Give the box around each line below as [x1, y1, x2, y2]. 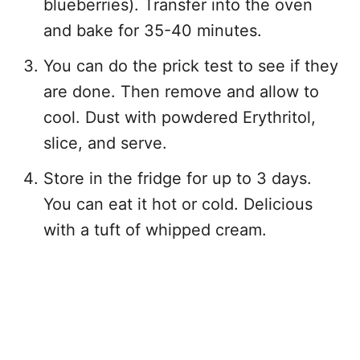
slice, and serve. [43, 133, 167, 153]
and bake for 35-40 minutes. [43, 20, 262, 40]
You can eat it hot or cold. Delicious [43, 194, 313, 214]
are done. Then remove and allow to [43, 81, 319, 101]
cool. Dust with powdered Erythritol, [43, 107, 316, 127]
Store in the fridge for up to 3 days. [43, 168, 312, 188]
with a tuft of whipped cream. [43, 219, 267, 239]
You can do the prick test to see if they [43, 55, 338, 76]
